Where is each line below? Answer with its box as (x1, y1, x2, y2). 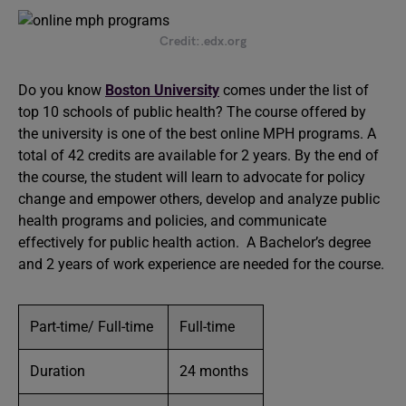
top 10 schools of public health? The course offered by (18, 103, 366, 121)
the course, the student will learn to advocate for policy (18, 169, 365, 186)
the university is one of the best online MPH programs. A (18, 125, 376, 142)
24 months (179, 362, 252, 380)
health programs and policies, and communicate (18, 212, 326, 229)
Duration (30, 362, 85, 380)
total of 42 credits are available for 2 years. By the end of (18, 147, 379, 164)
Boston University (105, 82, 219, 99)
